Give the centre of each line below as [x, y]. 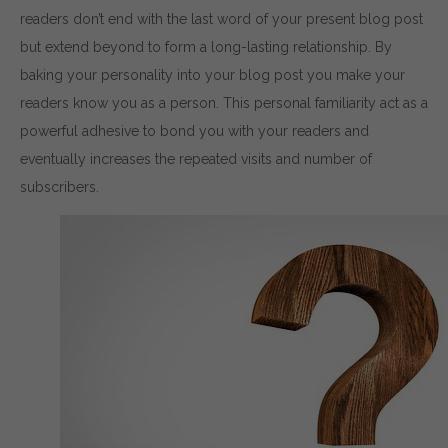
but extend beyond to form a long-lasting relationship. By [206, 46]
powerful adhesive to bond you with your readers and [194, 130]
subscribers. [59, 186]
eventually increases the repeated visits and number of [196, 158]
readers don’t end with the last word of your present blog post [221, 18]
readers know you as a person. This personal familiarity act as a [224, 102]
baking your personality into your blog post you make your [212, 74]
